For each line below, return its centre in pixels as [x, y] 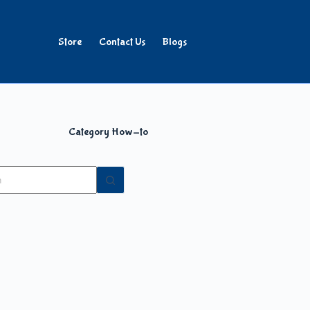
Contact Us [122, 42]
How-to [129, 132]
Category [89, 132]
